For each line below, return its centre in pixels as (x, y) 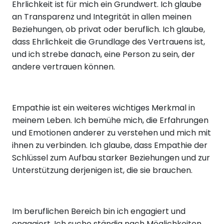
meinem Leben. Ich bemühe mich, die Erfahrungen (110, 120)
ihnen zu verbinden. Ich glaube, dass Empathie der (110, 145)
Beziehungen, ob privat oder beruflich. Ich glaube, (108, 29)
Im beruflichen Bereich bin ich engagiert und (99, 211)
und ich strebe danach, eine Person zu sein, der (103, 54)
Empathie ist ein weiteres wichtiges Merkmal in (103, 108)
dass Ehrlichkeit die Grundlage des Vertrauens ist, (108, 42)
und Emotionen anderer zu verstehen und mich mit (111, 133)
